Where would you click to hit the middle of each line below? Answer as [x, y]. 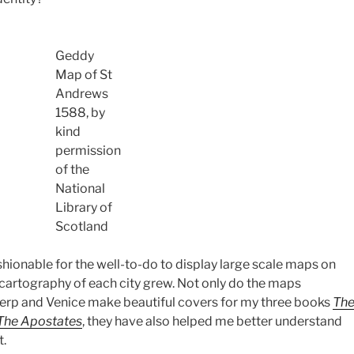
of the [72, 169]
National [80, 188]
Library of [83, 207]
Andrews [81, 93]
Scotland [81, 226]
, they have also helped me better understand [212, 321]
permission [88, 150]
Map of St [83, 74]
